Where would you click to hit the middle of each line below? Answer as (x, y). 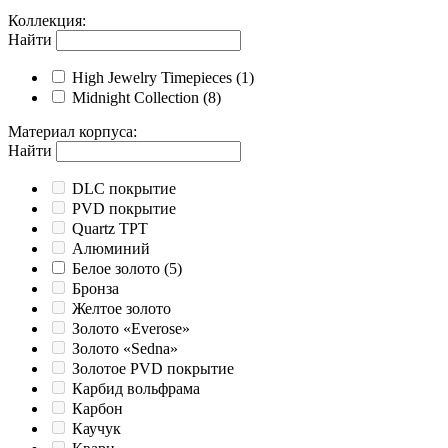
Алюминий (111, 249)
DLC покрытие (124, 189)
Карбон (97, 409)
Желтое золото (121, 309)
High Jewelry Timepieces (152, 78)
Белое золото (116, 269)
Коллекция (45, 21)
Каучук (96, 429)
